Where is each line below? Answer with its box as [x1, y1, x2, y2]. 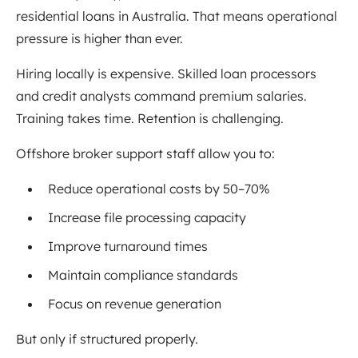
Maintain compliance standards [48, 267, 238, 284]
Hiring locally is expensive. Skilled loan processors [16, 66, 316, 82]
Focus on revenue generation [48, 296, 221, 312]
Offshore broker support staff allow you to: [16, 145, 275, 162]
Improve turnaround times [48, 238, 208, 255]
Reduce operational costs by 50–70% [48, 181, 270, 197]
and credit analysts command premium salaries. [16, 88, 307, 105]
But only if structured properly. [16, 331, 198, 348]
